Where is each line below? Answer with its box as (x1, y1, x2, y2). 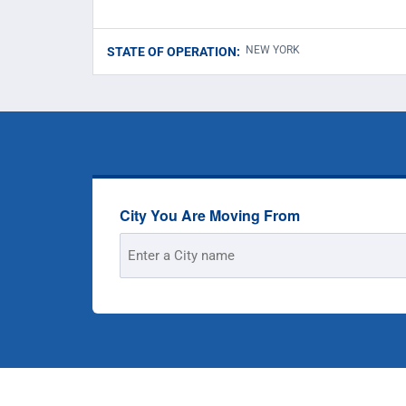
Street (119, 237, 156, 254)
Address (119, 256, 169, 273)
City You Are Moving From (120, 205, 300, 226)
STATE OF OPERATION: (107, 44, 240, 59)
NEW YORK (246, 43, 300, 56)
